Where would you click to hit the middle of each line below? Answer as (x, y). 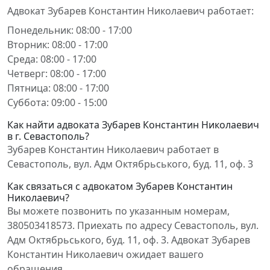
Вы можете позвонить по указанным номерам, (118, 211)
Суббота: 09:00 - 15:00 (57, 102)
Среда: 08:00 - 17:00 (52, 59)
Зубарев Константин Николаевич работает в (113, 149)
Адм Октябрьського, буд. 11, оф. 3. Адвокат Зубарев (129, 240)
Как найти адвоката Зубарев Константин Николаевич (133, 125)
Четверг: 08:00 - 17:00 (57, 74)
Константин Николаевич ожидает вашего (105, 254)
